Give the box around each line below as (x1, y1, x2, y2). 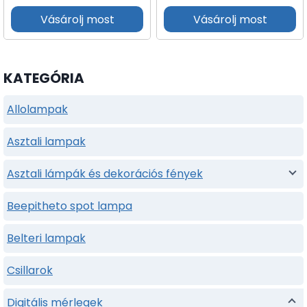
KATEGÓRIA (3, 68, 84, 88)
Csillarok (7, 262, 53, 278)
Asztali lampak (7, 133, 86, 149)
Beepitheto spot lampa (7, 197, 132, 214)
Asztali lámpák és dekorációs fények (7, 165, 203, 182)
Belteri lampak (7, 230, 86, 246)
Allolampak (7, 101, 68, 117)
